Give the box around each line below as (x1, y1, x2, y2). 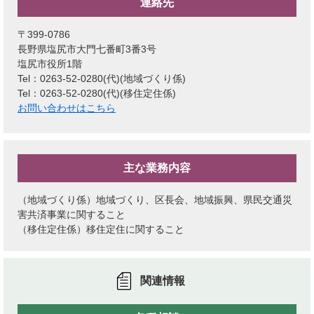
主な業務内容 (123, 162, 191, 174)
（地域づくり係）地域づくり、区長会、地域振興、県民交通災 (18, 194, 292, 205)
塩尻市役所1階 (18, 58, 82, 69)
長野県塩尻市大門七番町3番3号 (18, 43, 156, 55)
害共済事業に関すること (18, 209, 125, 220)
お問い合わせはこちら (18, 102, 116, 114)
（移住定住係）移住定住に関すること (18, 224, 184, 235)
